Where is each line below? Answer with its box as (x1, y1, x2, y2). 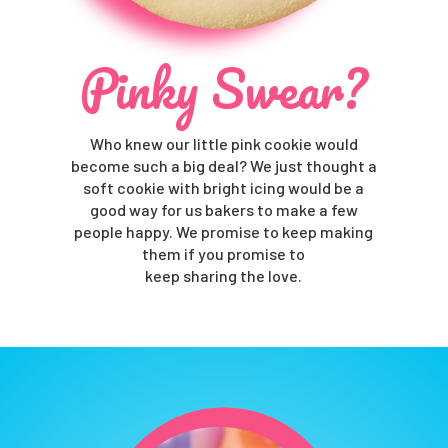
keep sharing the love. (145, 265, 303, 285)
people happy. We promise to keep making (74, 221, 374, 241)
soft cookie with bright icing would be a (83, 177, 365, 197)
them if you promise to (142, 243, 306, 263)
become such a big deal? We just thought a (70, 155, 377, 175)
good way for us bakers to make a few (89, 199, 358, 219)
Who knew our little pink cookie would (89, 133, 358, 153)
